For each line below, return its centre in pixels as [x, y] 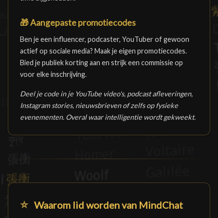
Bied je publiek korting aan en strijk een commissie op [101, 63]
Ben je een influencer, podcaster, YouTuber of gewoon [105, 39]
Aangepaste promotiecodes [82, 23]
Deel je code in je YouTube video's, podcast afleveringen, [106, 94]
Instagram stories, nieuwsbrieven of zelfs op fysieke [99, 105]
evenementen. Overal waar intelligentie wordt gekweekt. [108, 117]
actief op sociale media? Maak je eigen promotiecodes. [103, 51]
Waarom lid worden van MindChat [108, 205]
